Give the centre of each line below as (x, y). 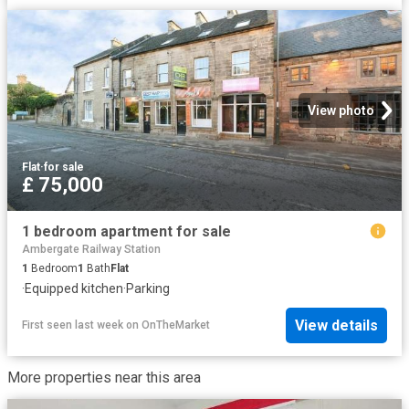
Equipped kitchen (74, 288)
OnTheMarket (176, 325)
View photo (341, 110)
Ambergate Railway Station (91, 249)
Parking (148, 288)
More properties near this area (104, 377)
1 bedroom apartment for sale (126, 231)
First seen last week (73, 325)
